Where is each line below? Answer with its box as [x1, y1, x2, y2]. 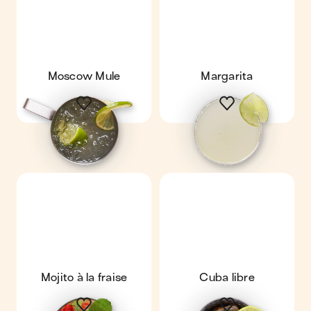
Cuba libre [199, 271, 255, 284]
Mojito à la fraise [40, 271, 128, 284]
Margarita [201, 70, 253, 83]
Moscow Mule [47, 70, 121, 83]
